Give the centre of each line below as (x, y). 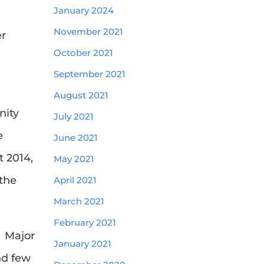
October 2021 (83, 53)
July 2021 (74, 116)
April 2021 (75, 180)
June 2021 (76, 138)
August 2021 (81, 95)
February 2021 (85, 222)
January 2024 (84, 10)
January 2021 (82, 244)
